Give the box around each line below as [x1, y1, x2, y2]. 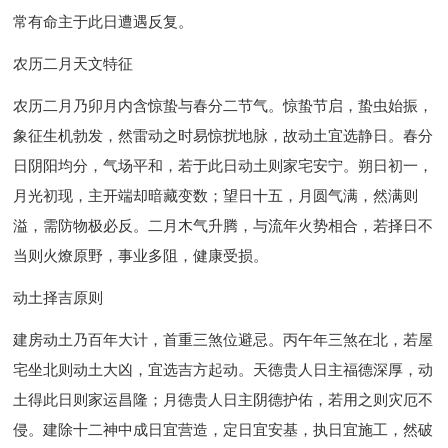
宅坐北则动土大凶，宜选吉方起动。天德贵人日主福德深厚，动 [13, 361, 434, 379]
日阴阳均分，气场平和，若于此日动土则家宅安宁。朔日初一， [13, 157, 434, 175]
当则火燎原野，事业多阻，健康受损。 [13, 247, 269, 265]
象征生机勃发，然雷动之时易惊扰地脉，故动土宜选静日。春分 [13, 127, 434, 145]
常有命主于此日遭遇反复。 [13, 13, 194, 31]
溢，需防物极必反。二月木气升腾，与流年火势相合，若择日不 [13, 217, 434, 235]
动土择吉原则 [13, 289, 104, 307]
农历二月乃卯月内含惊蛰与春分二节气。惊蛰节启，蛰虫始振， [13, 97, 434, 115]
